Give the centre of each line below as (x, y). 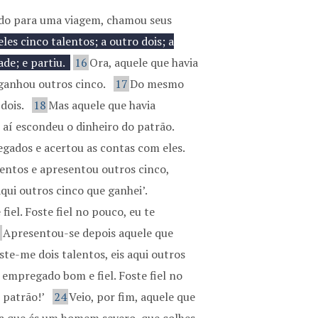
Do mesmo (157, 84)
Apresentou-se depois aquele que (88, 233)
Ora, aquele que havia (144, 62)
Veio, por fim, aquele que (132, 297)
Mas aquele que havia (102, 105)
